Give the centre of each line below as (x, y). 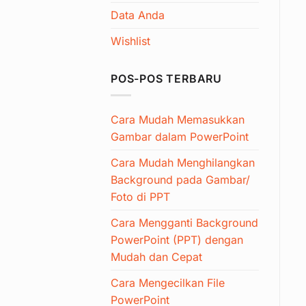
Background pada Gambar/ (180, 180)
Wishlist (130, 41)
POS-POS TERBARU (166, 78)
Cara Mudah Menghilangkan (183, 163)
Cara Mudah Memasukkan (178, 120)
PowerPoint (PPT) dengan (177, 240)
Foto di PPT (140, 197)
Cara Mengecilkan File (168, 283)
